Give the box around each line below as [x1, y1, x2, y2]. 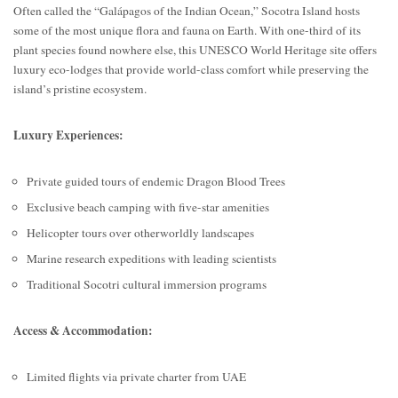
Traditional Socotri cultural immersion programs [27, 276, 267, 293]
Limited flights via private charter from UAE [27, 369, 246, 386]
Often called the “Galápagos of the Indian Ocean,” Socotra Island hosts [13, 3, 360, 20]
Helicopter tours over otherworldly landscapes [27, 225, 254, 242]
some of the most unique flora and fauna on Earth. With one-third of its [13, 22, 361, 39]
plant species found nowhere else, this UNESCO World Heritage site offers [13, 42, 377, 59]
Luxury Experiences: [13, 126, 123, 145]
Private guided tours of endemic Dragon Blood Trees [27, 173, 285, 190]
